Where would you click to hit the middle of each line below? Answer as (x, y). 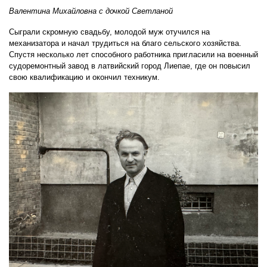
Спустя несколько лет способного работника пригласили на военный (133, 54)
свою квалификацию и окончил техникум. (84, 77)
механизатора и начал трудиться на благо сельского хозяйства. (125, 43)
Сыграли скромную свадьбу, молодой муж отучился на (109, 32)
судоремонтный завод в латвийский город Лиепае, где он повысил (130, 66)
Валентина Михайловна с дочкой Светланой (91, 11)
